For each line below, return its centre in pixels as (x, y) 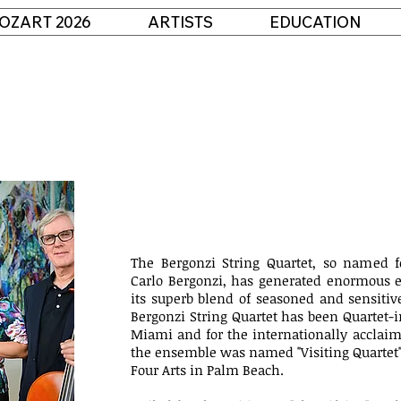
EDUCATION (315, 22)
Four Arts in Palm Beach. (207, 370)
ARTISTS (180, 22)
